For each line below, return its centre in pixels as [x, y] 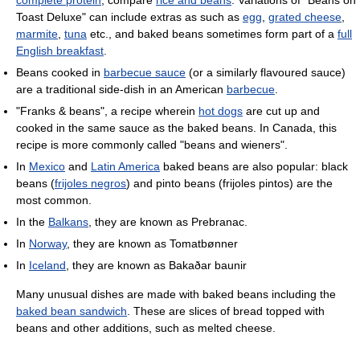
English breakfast [60, 51]
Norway [48, 244]
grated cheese [305, 17]
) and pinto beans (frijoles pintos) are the [229, 184]
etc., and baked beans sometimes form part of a [212, 34]
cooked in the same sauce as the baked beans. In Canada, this [176, 128]
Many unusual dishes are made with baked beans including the [176, 295]
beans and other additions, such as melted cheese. [146, 328]
